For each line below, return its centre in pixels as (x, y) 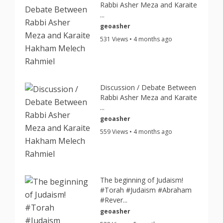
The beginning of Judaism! (142, 180)
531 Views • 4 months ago (136, 39)
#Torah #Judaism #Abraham (146, 190)
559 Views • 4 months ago (136, 132)
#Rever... (114, 200)
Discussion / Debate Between (148, 87)
